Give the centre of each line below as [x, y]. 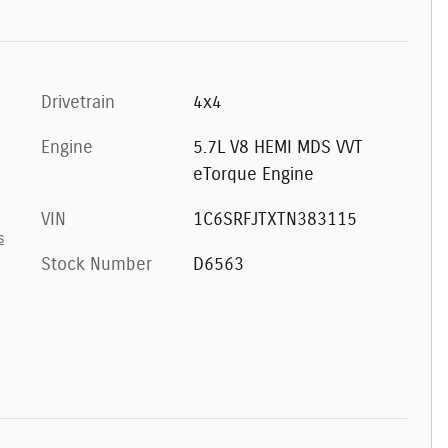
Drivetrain [78, 102]
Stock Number [96, 264]
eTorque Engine [253, 174]
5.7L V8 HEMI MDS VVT [277, 147]
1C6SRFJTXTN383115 [274, 219]
